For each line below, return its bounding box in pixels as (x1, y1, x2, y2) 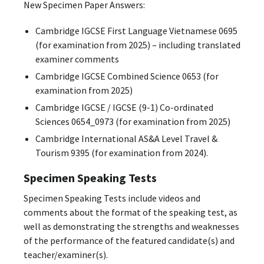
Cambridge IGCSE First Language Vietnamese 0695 (35, 24, 237, 37)
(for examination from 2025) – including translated (35, 38, 240, 51)
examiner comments (35, 52, 119, 65)
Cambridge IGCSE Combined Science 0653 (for (35, 70, 219, 82)
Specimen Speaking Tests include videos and (24, 192, 200, 204)
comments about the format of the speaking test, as (24, 206, 237, 219)
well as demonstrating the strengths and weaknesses (24, 220, 239, 233)
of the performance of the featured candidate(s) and (24, 235, 235, 247)
